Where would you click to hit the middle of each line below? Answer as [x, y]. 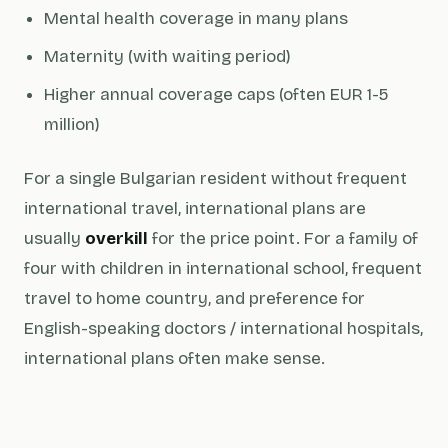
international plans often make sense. [174, 358]
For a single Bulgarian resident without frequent [215, 178]
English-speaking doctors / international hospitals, [223, 328]
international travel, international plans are [195, 208]
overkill [116, 238]
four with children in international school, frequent [223, 268]
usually [54, 238]
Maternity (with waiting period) [167, 56]
